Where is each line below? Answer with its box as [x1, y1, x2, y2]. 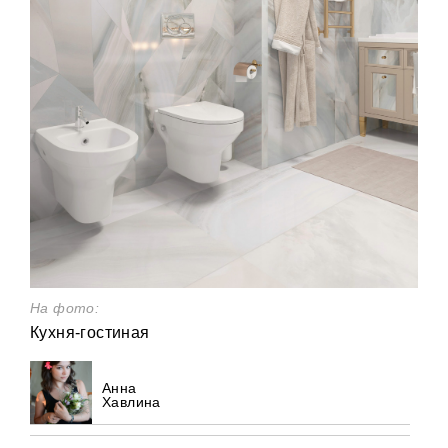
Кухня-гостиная [30, 324, 150, 342]
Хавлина [102, 394, 161, 411]
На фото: [30, 300, 100, 317]
